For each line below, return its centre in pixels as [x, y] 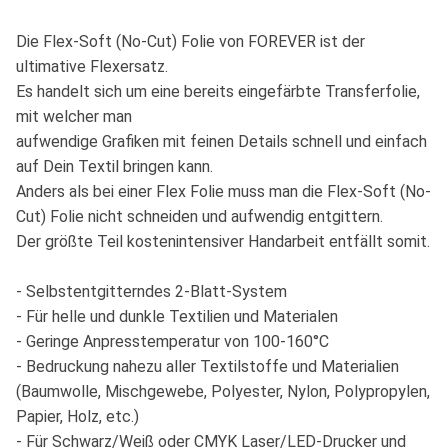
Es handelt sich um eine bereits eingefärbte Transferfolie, [218, 92]
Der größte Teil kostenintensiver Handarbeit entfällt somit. [223, 242]
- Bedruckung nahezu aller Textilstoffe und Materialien [207, 367]
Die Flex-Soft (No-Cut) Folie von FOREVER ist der [190, 42]
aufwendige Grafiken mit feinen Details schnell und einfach [221, 142]
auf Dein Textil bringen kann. [114, 167]
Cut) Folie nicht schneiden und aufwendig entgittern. [199, 217]
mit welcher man [74, 117]
